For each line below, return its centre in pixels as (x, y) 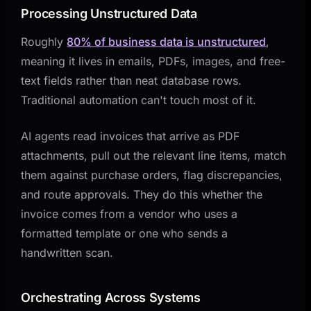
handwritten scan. (67, 252)
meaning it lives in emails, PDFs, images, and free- (153, 61)
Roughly (44, 41)
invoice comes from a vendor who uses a (129, 213)
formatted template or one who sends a (125, 233)
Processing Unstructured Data (109, 13)
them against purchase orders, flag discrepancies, (152, 175)
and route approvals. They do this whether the (142, 194)
